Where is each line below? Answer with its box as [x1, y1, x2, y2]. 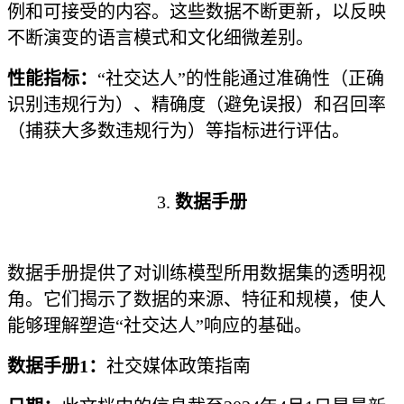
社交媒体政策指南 [106, 356, 251, 376]
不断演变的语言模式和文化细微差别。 [7, 28, 314, 48]
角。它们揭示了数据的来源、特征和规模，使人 [7, 289, 386, 309]
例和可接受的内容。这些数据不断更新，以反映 [7, 2, 386, 22]
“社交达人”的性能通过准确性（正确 [97, 69, 384, 88]
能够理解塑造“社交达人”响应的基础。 [7, 316, 312, 335]
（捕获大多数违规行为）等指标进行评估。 [7, 121, 350, 141]
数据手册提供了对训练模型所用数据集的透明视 [7, 263, 386, 283]
